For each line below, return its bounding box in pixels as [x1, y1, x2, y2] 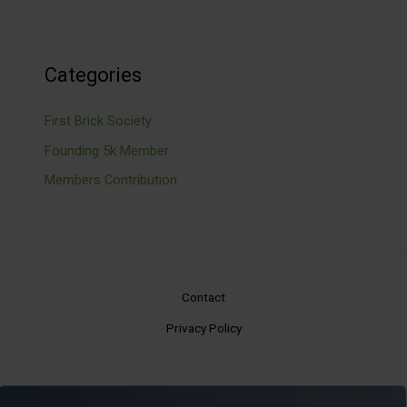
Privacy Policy [165, 321, 242, 335]
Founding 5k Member [45, 142, 170, 159]
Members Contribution [45, 172, 178, 189]
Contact [182, 290, 225, 304]
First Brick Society [45, 113, 153, 130]
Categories [45, 63, 143, 86]
